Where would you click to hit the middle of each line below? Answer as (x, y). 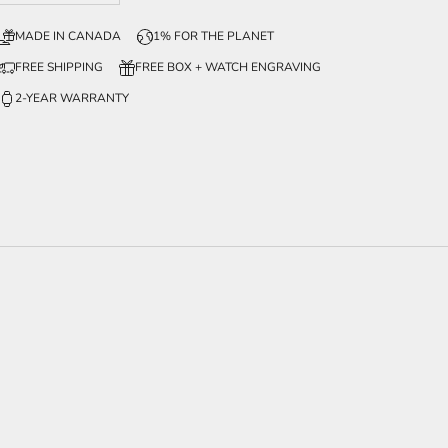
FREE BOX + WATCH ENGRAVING (228, 67)
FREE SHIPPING (59, 67)
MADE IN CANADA (68, 36)
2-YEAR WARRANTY (72, 98)
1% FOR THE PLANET (214, 36)
